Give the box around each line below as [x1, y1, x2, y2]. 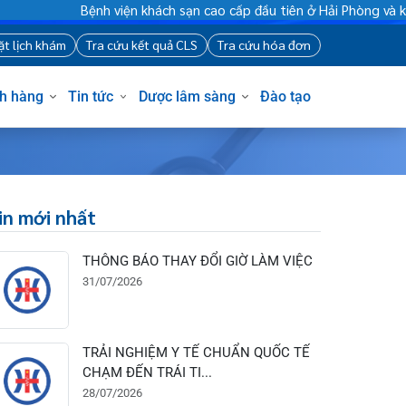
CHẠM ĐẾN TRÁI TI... [130, 382, 266, 401]
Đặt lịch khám [32, 38, 113, 56]
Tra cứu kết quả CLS [132, 38, 251, 56]
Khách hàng [6, 92, 89, 111]
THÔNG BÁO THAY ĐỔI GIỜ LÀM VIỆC [130, 266, 372, 284]
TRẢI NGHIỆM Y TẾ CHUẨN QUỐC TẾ [130, 362, 370, 380]
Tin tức [114, 92, 162, 111]
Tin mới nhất [27, 214, 144, 242]
